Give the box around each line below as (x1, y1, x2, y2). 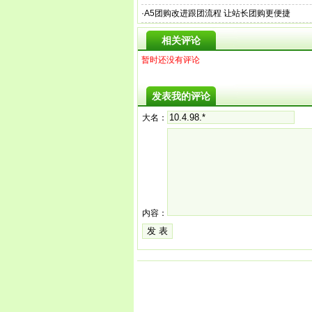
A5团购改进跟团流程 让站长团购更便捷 (144, 8, 290, 18)
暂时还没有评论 (141, 55, 200, 65)
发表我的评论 (152, 91, 210, 102)
